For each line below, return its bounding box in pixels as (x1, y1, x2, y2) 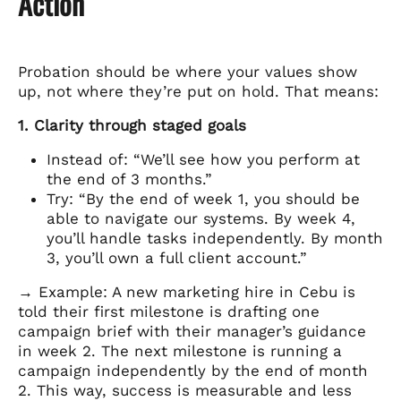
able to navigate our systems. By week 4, (47, 209, 355, 227)
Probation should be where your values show (18, 62, 357, 81)
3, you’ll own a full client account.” (47, 248, 307, 267)
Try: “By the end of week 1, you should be (47, 189, 360, 208)
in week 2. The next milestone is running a (18, 341, 342, 360)
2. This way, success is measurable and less (18, 380, 352, 399)
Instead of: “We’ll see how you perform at (47, 149, 360, 168)
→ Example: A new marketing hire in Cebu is (18, 282, 355, 301)
